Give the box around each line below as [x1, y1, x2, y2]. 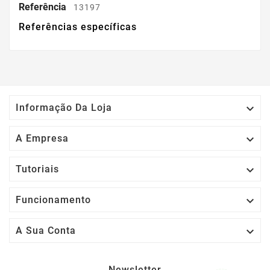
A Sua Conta [16, 225, 76, 237]
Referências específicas [19, 21, 137, 33]
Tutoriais [16, 163, 59, 175]
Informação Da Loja [16, 102, 112, 114]
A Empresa [16, 133, 69, 145]
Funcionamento [16, 194, 91, 206]
